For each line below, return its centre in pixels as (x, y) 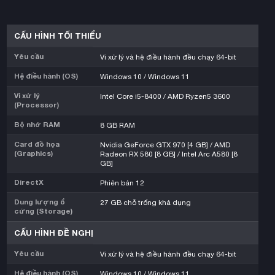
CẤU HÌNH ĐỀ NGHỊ (54, 232)
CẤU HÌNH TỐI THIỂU (58, 35)
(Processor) (37, 105)
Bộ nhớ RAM (37, 124)
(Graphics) (33, 153)
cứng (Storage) (43, 211)
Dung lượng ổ (40, 202)
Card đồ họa (37, 144)
